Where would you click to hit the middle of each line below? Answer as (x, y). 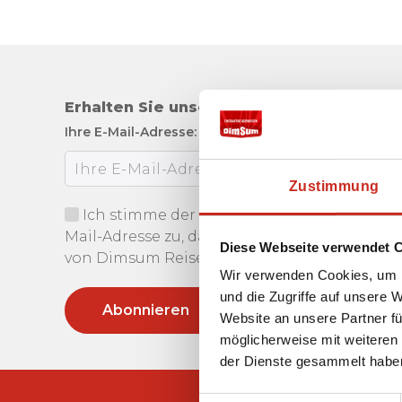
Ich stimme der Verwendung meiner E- (228, 215)
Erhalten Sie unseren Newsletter (199, 107)
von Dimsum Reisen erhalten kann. (197, 258)
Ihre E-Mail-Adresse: (131, 132)
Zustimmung (334, 186)
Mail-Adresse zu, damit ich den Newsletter (221, 236)
